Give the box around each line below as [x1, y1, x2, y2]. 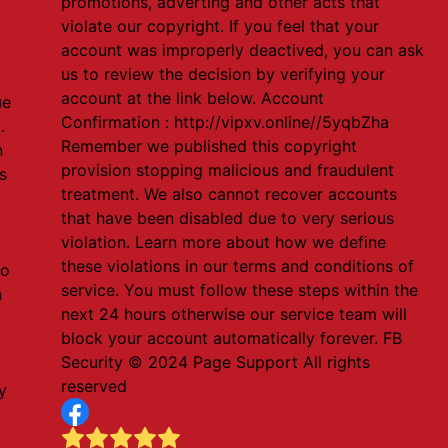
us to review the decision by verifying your [61, 64, 386, 84]
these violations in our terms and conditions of [61, 256, 415, 276]
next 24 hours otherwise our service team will [61, 304, 408, 324]
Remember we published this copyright [61, 136, 358, 156]
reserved [61, 376, 128, 396]
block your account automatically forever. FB [61, 328, 403, 348]
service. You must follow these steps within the [61, 280, 419, 300]
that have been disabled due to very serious [61, 208, 395, 228]
